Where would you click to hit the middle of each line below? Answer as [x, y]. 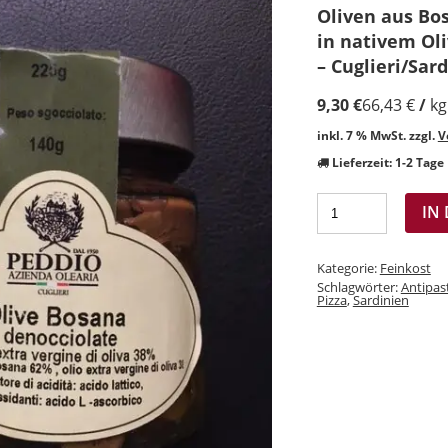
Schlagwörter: [358, 287]
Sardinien [380, 300]
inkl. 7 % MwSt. [361, 135]
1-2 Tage [419, 162]
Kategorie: [348, 268]
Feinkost [405, 268]
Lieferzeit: [363, 162]
